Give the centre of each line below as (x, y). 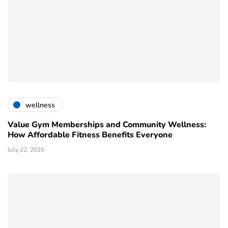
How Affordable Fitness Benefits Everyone (90, 135)
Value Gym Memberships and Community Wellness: (107, 125)
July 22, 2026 (26, 150)
